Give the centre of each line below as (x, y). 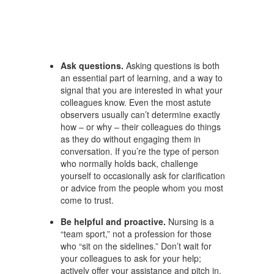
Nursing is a (190, 221)
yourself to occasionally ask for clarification (143, 176)
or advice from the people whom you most (142, 188)
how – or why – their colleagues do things (141, 127)
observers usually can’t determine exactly (140, 114)
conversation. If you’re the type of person (140, 151)
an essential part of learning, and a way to (142, 78)
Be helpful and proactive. (113, 221)
